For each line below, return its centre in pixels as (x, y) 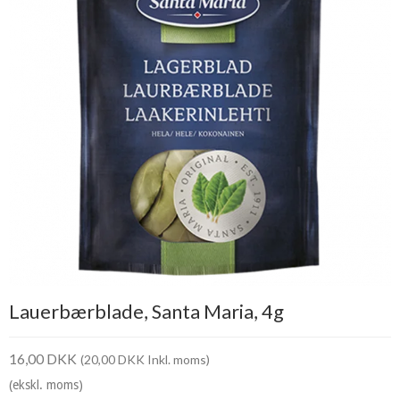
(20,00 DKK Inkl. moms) (145, 360)
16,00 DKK (43, 359)
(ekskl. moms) (46, 385)
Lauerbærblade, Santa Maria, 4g (146, 311)
